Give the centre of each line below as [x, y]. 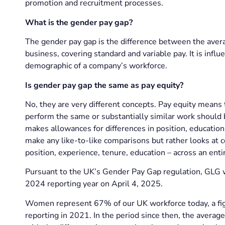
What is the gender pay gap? [79, 22]
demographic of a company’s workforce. [96, 66]
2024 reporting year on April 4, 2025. [94, 184]
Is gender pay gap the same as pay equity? [104, 85]
